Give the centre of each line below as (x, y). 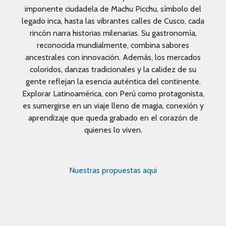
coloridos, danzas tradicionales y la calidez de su (113, 69)
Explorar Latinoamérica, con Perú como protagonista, (113, 93)
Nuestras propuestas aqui (113, 170)
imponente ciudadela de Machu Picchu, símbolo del (113, 9)
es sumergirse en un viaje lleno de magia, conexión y (113, 105)
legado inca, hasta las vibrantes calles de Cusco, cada (113, 21)
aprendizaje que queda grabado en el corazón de (113, 118)
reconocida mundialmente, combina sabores (113, 45)
